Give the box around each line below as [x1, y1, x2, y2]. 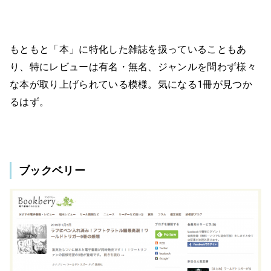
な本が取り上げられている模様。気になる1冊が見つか [10, 78, 252, 90]
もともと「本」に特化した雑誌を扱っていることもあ [10, 43, 247, 55]
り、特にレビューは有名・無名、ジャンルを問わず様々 [10, 60, 256, 73]
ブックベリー [19, 163, 85, 177]
